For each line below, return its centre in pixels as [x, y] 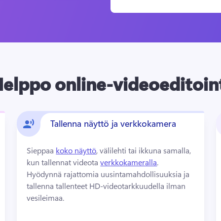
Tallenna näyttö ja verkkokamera [113, 123]
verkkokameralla [129, 162]
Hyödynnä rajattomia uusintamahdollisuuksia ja [108, 174]
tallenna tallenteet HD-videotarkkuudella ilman [106, 186]
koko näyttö [76, 150]
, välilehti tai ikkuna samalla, [144, 150]
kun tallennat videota [64, 162]
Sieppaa [41, 150]
